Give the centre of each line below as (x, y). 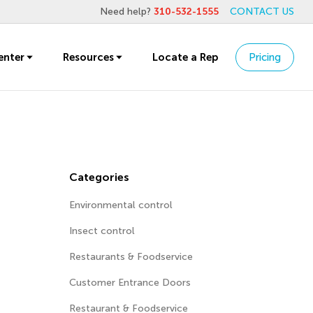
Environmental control (121, 205)
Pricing (265, 57)
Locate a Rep (185, 57)
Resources (88, 57)
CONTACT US (262, 12)
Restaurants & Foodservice (131, 257)
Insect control (102, 231)
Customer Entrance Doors (130, 283)
